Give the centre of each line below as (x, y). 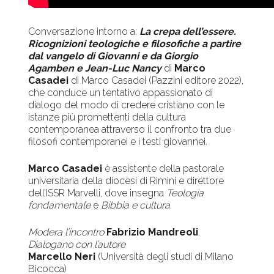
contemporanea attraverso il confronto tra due (130, 130)
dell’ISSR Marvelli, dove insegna (98, 193)
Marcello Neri (62, 257)
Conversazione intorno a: (83, 32)
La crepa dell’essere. (188, 32)
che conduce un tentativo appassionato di (121, 93)
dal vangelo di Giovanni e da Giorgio (113, 56)
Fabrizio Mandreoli (153, 232)
